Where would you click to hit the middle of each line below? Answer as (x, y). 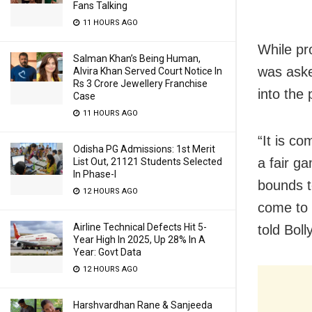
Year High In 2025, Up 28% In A (139, 240)
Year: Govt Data (107, 252)
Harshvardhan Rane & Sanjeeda (143, 305)
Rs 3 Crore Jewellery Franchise (140, 84)
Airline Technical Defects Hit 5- (140, 227)
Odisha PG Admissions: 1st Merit (144, 149)
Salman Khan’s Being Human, (137, 58)
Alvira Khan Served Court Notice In (148, 71)
